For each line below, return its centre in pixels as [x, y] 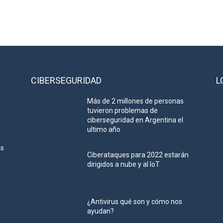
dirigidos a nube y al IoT [124, 165]
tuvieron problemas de [123, 111]
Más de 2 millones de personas [136, 101]
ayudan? [101, 211]
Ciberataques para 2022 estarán [138, 155]
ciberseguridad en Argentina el [135, 120]
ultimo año [104, 130]
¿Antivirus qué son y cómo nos [135, 202]
